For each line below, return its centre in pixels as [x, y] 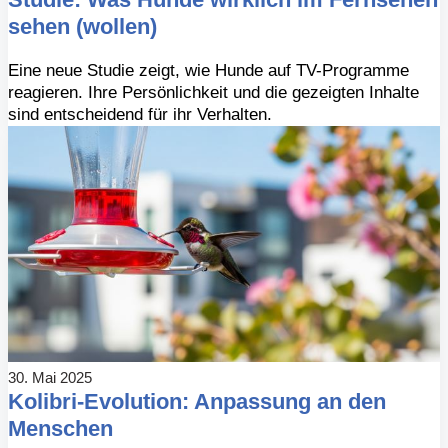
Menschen [61, 428]
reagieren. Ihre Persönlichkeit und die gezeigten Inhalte [214, 93]
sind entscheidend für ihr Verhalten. [140, 115]
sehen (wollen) [83, 27]
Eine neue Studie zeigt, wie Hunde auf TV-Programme [209, 71]
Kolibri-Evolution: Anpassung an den [197, 401]
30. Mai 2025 [50, 377]
